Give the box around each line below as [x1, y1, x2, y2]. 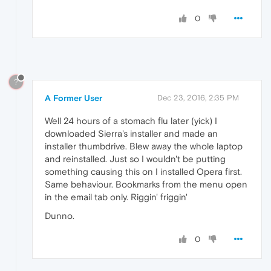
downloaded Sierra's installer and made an [45, 128, 218, 139]
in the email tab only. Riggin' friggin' [45, 191, 188, 202]
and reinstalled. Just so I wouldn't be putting [45, 153, 226, 164]
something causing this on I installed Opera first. [45, 166, 242, 177]
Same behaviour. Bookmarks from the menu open [45, 178, 247, 189]
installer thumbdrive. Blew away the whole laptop [45, 140, 243, 151]
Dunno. [45, 210, 74, 221]
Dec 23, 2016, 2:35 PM [157, 93, 239, 102]
